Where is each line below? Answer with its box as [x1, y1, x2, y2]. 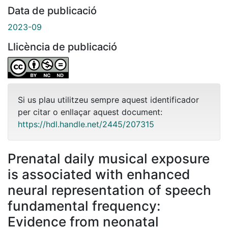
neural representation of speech [8, 182, 211, 198]
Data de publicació [8, 4, 97, 17]
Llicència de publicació [8, 40, 117, 53]
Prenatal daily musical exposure [8, 150, 210, 166]
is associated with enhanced [8, 166, 190, 182]
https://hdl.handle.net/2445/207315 [18, 119, 154, 129]
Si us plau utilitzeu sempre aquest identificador [18, 94, 199, 105]
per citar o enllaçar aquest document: [18, 106, 162, 117]
